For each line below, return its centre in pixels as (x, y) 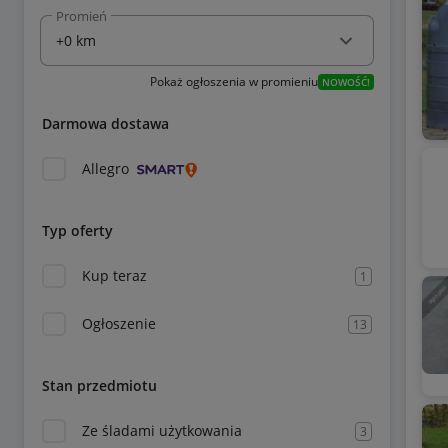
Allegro (105, 168)
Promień (81, 16)
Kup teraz (114, 275)
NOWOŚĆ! (345, 82)
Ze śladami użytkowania (162, 430)
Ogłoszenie (119, 323)
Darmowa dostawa (105, 123)
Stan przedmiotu (99, 385)
